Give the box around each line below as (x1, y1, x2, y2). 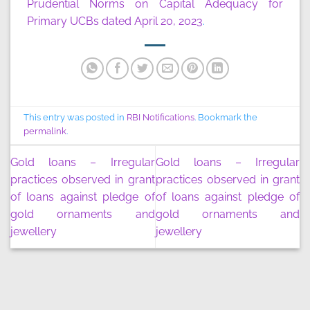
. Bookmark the (194, 112, 258, 123)
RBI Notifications (127, 112, 195, 123)
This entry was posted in (24, 112, 127, 123)
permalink (24, 126, 67, 137)
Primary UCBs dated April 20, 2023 (27, 14, 203, 28)
